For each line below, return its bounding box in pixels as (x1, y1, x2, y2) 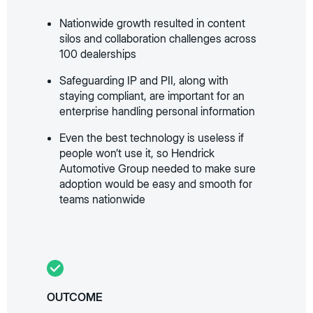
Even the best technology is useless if (59, 131, 245, 145)
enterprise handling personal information (59, 104, 256, 118)
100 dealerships (59, 47, 137, 61)
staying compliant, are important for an (59, 89, 245, 103)
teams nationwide (59, 192, 146, 206)
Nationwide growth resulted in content (59, 16, 246, 30)
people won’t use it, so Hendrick (59, 146, 215, 160)
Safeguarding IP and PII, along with (59, 73, 229, 87)
